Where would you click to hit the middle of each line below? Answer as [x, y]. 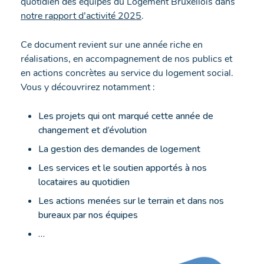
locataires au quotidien [84, 182]
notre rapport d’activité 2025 [81, 16]
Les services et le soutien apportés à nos [123, 168]
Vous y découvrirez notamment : [88, 87]
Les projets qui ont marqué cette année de [126, 116]
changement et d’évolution [93, 130]
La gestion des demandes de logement [119, 149]
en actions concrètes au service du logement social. [127, 73]
